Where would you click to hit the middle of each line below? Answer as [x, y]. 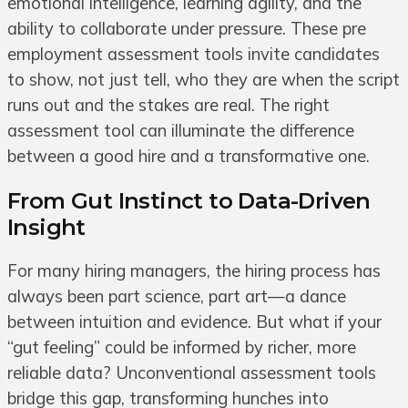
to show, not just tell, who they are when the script [204, 80]
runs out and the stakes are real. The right [168, 106]
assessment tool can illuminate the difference [181, 131]
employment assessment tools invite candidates [194, 55]
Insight [46, 228]
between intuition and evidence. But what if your [194, 322]
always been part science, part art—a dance [177, 297]
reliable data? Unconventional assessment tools [192, 373]
